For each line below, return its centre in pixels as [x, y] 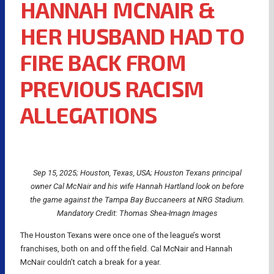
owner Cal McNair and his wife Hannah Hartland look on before [137, 186]
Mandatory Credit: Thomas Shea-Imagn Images [137, 213]
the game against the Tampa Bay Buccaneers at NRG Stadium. [137, 199]
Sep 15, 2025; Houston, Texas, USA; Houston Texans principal [137, 172]
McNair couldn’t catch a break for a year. [91, 262]
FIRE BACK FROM [103, 62]
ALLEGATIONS [89, 114]
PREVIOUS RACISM [112, 88]
